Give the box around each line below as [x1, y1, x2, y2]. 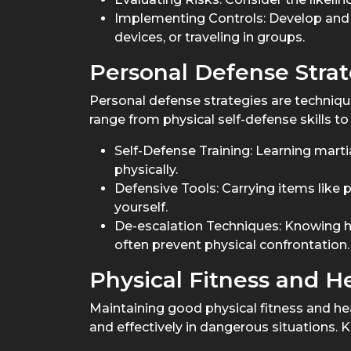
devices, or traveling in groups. [114, 30, 305, 45]
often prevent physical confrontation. [114, 237, 349, 252]
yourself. [114, 200, 168, 215]
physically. [114, 162, 178, 177]
